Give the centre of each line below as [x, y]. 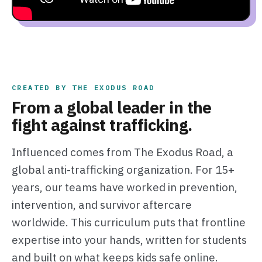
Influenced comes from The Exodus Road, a [122, 152]
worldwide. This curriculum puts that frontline [128, 223]
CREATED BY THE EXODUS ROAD [83, 88]
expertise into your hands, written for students [129, 240]
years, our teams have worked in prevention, [124, 187]
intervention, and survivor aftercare [101, 205]
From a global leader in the [111, 108]
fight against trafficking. [102, 125]
